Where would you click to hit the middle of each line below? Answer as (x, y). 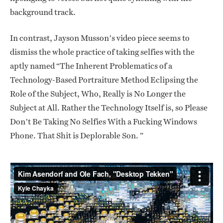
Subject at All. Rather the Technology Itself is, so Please (109, 108)
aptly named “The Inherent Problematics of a (91, 66)
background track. (43, 12)
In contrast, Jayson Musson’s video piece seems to (100, 38)
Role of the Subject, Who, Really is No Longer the (98, 94)
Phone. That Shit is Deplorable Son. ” (77, 136)
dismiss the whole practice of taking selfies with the (102, 52)
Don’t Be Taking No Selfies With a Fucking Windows (104, 122)
